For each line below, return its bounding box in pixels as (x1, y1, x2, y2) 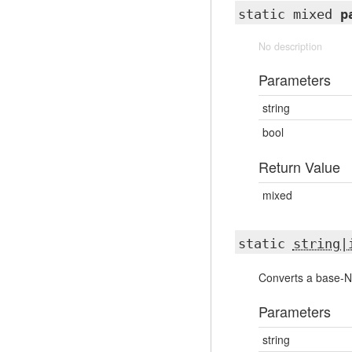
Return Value (258, 156, 340, 177)
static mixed (237, 6, 340, 22)
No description (258, 39, 322, 53)
